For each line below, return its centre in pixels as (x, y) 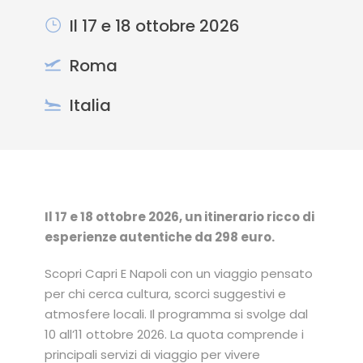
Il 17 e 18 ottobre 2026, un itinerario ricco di (179, 216)
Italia (90, 105)
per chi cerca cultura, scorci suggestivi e (165, 293)
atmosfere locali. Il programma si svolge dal (176, 314)
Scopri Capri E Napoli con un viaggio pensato (179, 273)
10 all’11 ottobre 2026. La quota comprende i (174, 334)
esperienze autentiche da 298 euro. (160, 237)
